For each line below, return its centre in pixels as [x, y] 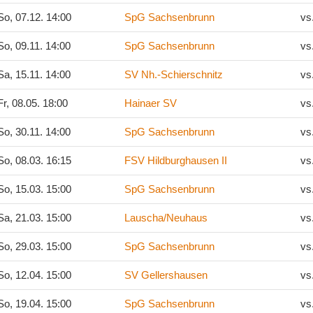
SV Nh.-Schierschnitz [174, 74]
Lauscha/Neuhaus [166, 218]
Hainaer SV [151, 103]
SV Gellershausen [166, 275]
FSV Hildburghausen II [176, 160]
